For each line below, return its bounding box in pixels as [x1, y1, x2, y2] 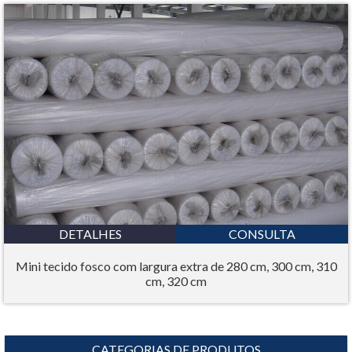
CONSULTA [229, 225, 295, 241]
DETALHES [58, 225, 122, 241]
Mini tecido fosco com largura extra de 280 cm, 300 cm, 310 [15, 258, 337, 273]
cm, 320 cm [145, 273, 207, 288]
